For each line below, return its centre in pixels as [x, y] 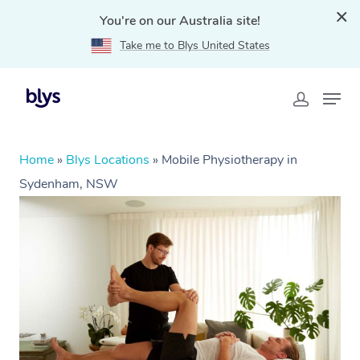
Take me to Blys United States [194, 45]
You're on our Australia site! [180, 21]
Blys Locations [108, 160]
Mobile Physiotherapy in [229, 160]
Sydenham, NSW [69, 184]
